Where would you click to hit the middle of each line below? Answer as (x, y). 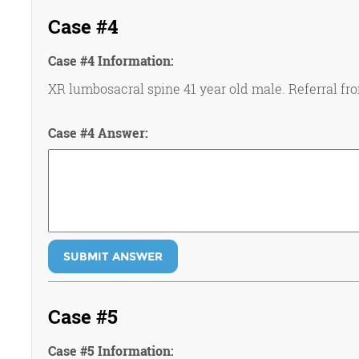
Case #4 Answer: (98, 133)
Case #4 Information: (111, 61)
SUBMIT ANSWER (113, 256)
